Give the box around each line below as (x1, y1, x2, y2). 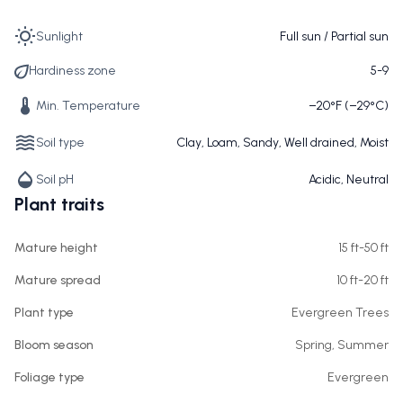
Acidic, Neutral (309, 171, 389, 187)
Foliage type (14, 370, 85, 385)
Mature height (14, 240, 98, 255)
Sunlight (36, 28, 83, 44)
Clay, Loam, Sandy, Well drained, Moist (176, 134, 389, 150)
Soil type (36, 134, 85, 150)
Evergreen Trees (291, 305, 389, 320)
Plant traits (14, 193, 104, 215)
